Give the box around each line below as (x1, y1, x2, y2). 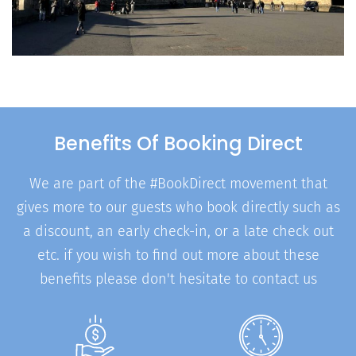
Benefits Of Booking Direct (53, 130, 303, 157)
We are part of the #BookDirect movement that (29, 174, 327, 192)
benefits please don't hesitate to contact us (39, 269, 317, 288)
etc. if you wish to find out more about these (37, 246, 319, 264)
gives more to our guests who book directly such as (16, 198, 340, 216)
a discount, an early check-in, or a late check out (22, 222, 334, 240)
